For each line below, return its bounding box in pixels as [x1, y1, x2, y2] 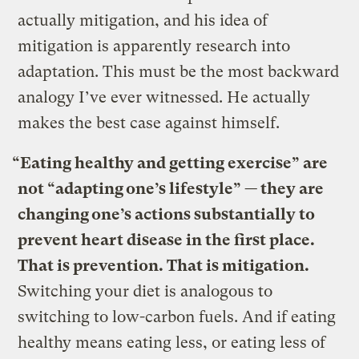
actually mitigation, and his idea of [18, 10, 268, 30]
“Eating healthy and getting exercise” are [12, 153, 329, 172]
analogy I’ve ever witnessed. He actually [18, 87, 311, 107]
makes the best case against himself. [18, 113, 280, 132]
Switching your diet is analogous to [18, 281, 273, 301]
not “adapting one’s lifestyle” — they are [18, 179, 325, 198]
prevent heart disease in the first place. [18, 230, 316, 249]
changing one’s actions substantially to [18, 204, 316, 224]
